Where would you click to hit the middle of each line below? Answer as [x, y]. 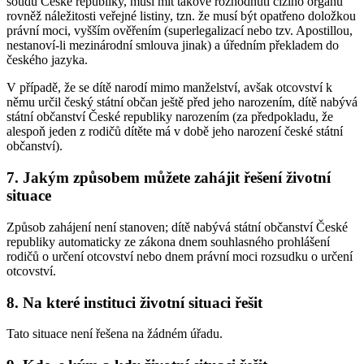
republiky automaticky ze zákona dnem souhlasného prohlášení [168, 241]
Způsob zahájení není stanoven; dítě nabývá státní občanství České [177, 227]
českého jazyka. [47, 60]
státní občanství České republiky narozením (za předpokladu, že [170, 117]
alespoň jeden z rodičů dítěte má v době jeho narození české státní [175, 132]
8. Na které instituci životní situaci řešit [134, 302]
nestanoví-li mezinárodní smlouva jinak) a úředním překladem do [173, 45]
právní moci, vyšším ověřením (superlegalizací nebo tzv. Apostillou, [180, 31]
